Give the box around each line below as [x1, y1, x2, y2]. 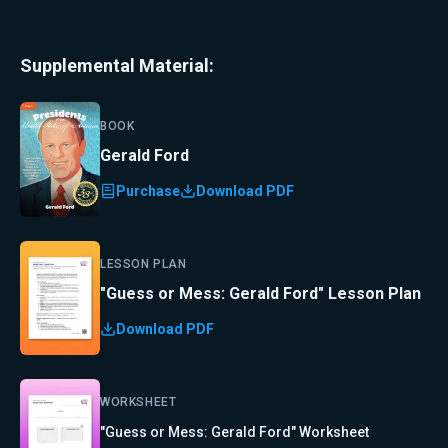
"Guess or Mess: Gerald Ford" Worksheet [100, 423, 369, 440]
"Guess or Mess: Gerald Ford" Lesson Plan [100, 283, 421, 303]
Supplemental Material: [20, 55, 214, 76]
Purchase [116, 182, 180, 199]
